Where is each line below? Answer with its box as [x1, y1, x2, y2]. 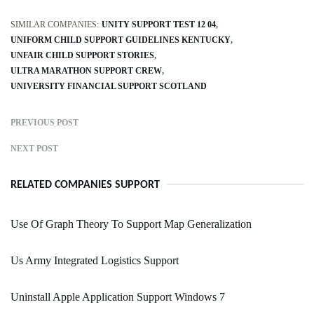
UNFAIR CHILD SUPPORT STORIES [11, 50, 154, 61]
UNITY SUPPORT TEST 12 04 [102, 20, 216, 30]
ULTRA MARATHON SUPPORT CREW [11, 66, 162, 76]
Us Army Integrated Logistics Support [11, 254, 179, 267]
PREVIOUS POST [11, 118, 78, 128]
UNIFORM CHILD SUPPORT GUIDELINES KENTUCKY [11, 35, 231, 46]
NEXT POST [11, 144, 58, 154]
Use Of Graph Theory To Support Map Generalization [11, 218, 252, 231]
